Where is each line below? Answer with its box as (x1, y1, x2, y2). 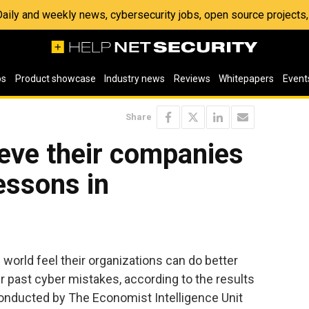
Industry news (104, 73, 166, 84)
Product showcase (14, 73, 96, 84)
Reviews (173, 73, 210, 84)
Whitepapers (219, 73, 275, 84)
